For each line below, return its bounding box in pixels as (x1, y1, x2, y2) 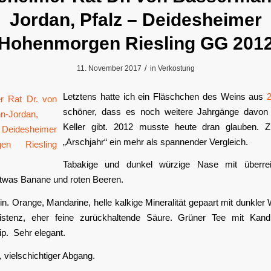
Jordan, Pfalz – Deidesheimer (9, 10, 262, 30)
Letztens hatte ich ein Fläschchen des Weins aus (63, 91, 267, 102)
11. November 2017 (76, 64, 142, 73)
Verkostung (157, 64, 195, 73)
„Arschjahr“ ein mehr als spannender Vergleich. (63, 136, 248, 147)
